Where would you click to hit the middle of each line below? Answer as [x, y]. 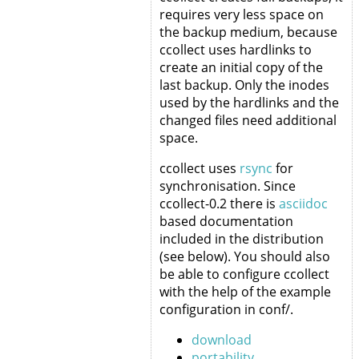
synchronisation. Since [227, 186]
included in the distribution [241, 238]
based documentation [226, 221]
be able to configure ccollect [244, 274]
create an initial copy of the [241, 67]
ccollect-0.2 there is [219, 203]
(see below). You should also [244, 256]
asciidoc [303, 203]
